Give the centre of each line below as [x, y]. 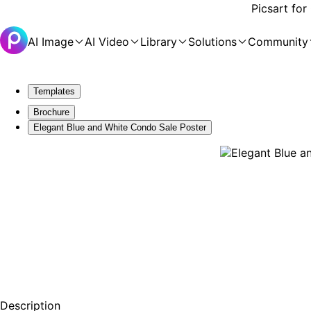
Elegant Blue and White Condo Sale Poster [120, 127]
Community [278, 42]
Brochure [51, 112]
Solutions [212, 42]
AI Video [107, 42]
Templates [54, 91]
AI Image [51, 42]
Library [159, 42]
